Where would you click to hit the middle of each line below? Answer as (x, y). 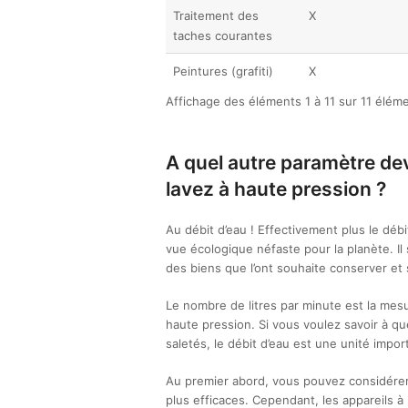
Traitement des (216, 15)
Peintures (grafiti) (223, 71)
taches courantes (223, 36)
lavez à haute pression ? (276, 189)
